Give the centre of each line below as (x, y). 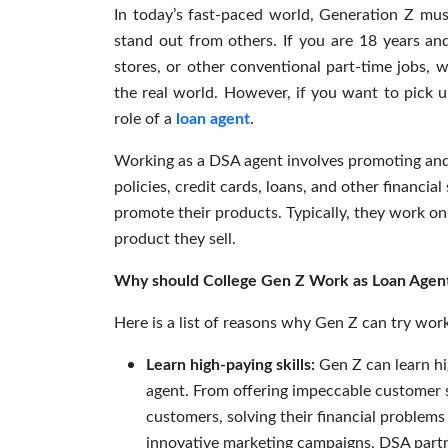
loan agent (213, 119)
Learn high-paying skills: (232, 365)
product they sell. (175, 239)
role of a (145, 119)
